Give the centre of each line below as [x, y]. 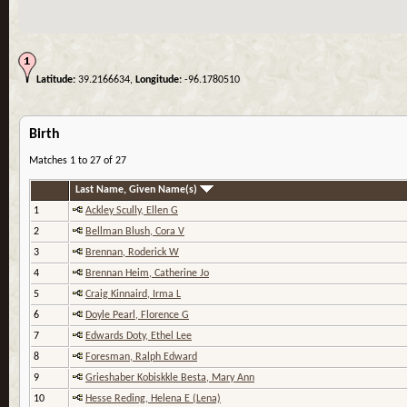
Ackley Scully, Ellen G [132, 211]
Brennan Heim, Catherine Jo [147, 274]
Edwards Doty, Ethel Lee [139, 337]
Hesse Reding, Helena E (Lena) [153, 399]
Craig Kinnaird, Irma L [133, 295]
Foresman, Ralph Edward [141, 357]
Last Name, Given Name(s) [138, 190]
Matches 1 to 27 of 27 [78, 161]
